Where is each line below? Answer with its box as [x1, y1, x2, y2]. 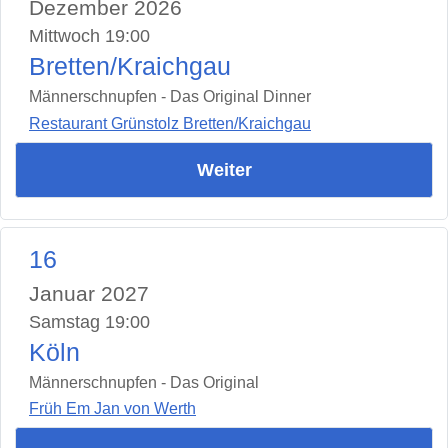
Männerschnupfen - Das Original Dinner [29, 88, 311, 106]
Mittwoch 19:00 [29, 26, 150, 47]
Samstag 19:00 [29, 311, 150, 332]
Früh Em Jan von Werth [29, 400, 196, 418]
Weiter [196, 159, 252, 180]
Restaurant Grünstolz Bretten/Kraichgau [29, 114, 311, 132]
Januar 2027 [29, 281, 149, 305]
